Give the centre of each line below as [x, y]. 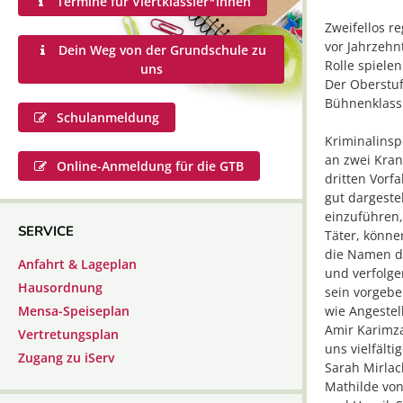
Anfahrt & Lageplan [77, 264]
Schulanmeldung [106, 117]
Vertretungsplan [68, 334]
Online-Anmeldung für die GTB [148, 166]
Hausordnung [60, 287]
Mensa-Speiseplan [74, 311]
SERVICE [46, 231]
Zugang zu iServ [66, 358]
